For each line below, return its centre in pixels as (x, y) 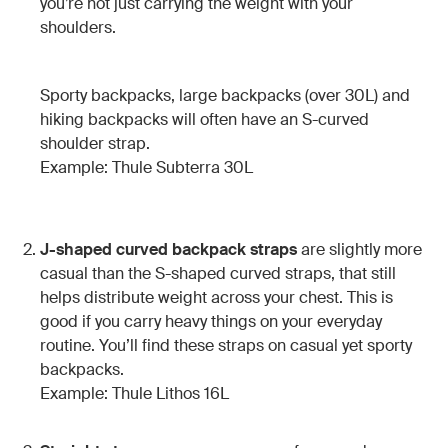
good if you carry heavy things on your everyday (211, 321)
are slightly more (359, 249)
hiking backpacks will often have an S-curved (204, 119)
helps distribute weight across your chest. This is (216, 297)
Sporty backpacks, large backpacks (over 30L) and (225, 95)
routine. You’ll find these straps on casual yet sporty (226, 345)
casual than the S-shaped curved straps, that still (218, 273)
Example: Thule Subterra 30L (146, 167)
